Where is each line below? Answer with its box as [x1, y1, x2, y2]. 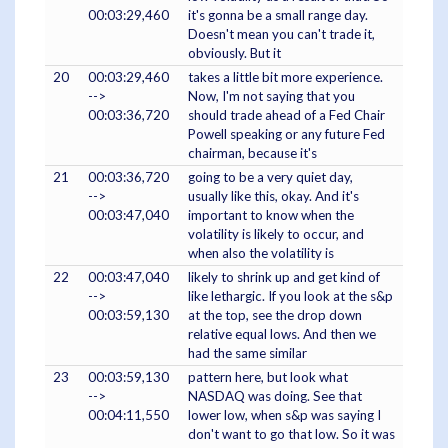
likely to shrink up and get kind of [188, 269, 380, 286]
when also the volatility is [188, 245, 334, 262]
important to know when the [188, 207, 354, 224]
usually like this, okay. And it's [188, 188, 359, 205]
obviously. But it [188, 45, 281, 62]
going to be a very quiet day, [188, 169, 353, 186]
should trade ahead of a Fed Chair [188, 107, 385, 124]
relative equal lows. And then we [188, 326, 376, 343]
